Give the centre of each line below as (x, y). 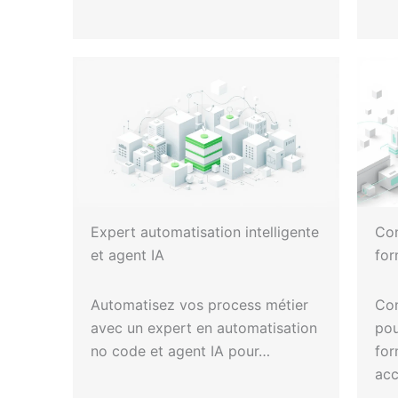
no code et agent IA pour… (180, 350)
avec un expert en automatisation (204, 327)
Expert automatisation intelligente (205, 231)
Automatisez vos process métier (199, 304)
